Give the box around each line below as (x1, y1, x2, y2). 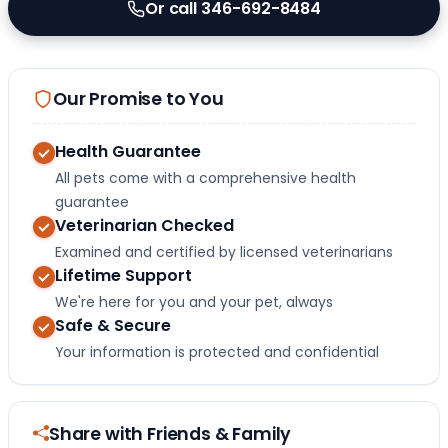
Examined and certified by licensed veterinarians (55, 242, 393, 263)
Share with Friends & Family (49, 421, 292, 446)
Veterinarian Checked (55, 214, 234, 238)
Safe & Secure (55, 314, 171, 338)
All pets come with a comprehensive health (55, 168, 356, 189)
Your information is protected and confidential (55, 342, 379, 363)
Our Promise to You (53, 86, 224, 111)
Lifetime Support (55, 264, 192, 288)
